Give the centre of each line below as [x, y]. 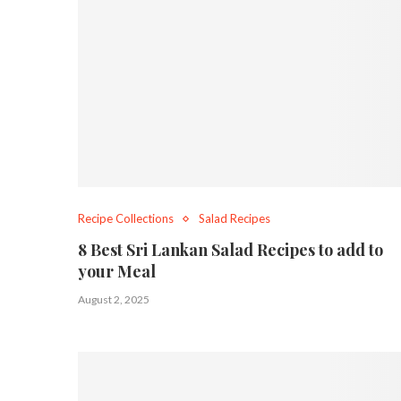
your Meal [117, 272]
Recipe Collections [126, 219]
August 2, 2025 [114, 300]
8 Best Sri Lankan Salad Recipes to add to [230, 250]
